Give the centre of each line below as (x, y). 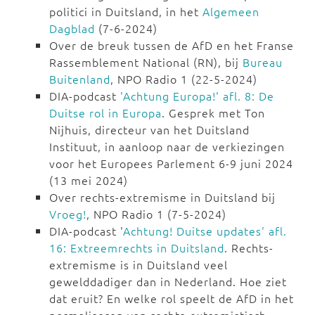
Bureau (263, 62)
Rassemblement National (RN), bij (146, 62)
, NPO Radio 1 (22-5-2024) (184, 79)
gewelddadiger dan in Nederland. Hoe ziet (168, 282)
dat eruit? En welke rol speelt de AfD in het (172, 298)
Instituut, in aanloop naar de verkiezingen (167, 147)
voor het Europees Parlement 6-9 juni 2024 (171, 163)
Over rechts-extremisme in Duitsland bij (162, 197)
